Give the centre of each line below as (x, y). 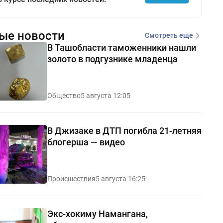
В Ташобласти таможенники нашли (121, 47)
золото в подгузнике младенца (112, 59)
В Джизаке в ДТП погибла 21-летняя (124, 130)
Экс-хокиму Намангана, (97, 214)
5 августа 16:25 (120, 178)
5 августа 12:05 (105, 95)
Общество (64, 95)
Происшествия (71, 178)
